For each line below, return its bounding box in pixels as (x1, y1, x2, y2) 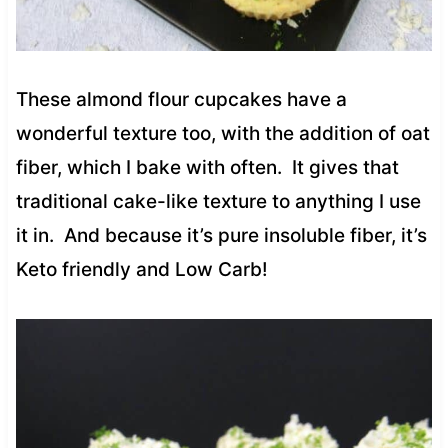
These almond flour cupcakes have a (15, 87, 347, 111)
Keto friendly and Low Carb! (15, 257, 268, 281)
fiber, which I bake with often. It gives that (15, 155, 399, 179)
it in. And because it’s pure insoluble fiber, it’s (15, 223, 427, 247)
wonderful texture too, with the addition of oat (15, 121, 430, 145)
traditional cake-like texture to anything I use (15, 189, 421, 213)
